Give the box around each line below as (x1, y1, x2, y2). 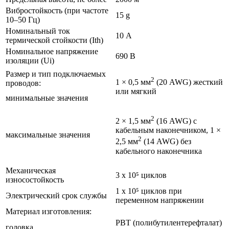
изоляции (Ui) (6, 56, 54, 65)
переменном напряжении (116, 196, 204, 204)
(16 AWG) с (154, 117, 197, 126)
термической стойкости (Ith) (6, 36, 103, 44)
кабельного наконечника (116, 146, 202, 155)
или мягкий (116, 87, 156, 96)
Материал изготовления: (6, 207, 91, 216)
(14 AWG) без (142, 137, 191, 146)
